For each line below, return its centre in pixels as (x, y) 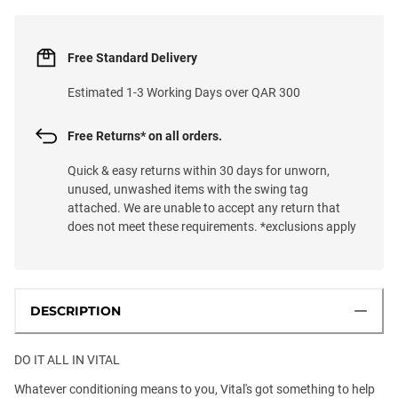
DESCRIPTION (76, 310)
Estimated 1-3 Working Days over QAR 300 (184, 92)
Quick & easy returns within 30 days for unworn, (199, 170)
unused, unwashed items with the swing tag (188, 189)
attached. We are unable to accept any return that (204, 207)
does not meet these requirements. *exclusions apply (212, 226)
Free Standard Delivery (132, 57)
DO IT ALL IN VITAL (67, 359)
